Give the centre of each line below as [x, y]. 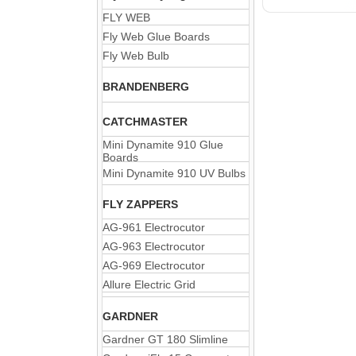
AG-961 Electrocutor [154, 227]
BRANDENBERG [146, 87]
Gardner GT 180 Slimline [165, 339]
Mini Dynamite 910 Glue [163, 145]
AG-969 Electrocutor [154, 265]
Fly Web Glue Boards [156, 37]
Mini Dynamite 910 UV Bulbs [174, 173]
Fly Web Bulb [136, 56]
